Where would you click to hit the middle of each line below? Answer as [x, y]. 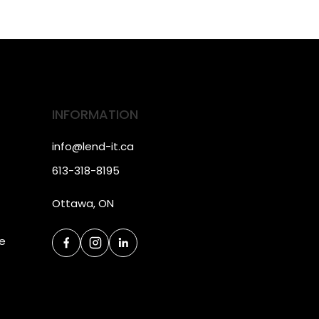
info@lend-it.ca [93, 147]
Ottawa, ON [83, 203]
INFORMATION [95, 115]
